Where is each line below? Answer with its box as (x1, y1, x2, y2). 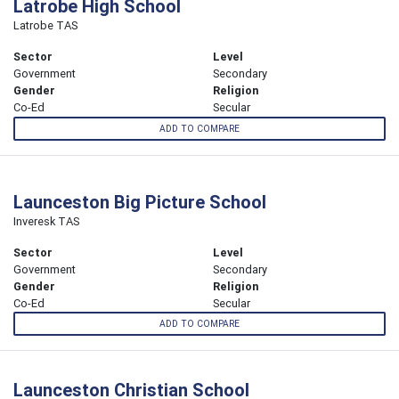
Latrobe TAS (13, 18, 77, 34)
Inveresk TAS (13, 213, 79, 229)
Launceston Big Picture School (13, 190, 266, 213)
